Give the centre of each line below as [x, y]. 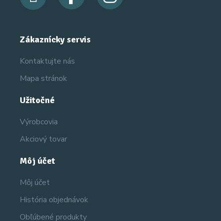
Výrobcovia [39, 122]
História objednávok [54, 200]
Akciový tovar [43, 139]
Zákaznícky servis [55, 39]
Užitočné [37, 100]
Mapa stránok [43, 78]
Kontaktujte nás [47, 61]
